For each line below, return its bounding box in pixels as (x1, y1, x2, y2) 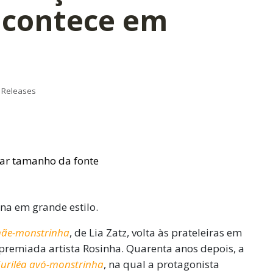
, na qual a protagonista (104, 257, 219, 272)
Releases (1, 85, 36, 96)
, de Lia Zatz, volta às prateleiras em (69, 225, 242, 240)
